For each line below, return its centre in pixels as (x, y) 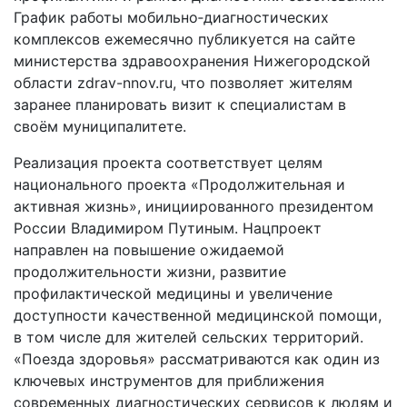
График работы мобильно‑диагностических (171, 17)
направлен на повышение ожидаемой (149, 250)
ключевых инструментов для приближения (169, 381)
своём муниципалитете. (100, 126)
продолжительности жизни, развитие (150, 272)
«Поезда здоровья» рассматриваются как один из (197, 359)
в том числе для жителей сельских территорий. (189, 337)
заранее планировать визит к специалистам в (180, 104)
